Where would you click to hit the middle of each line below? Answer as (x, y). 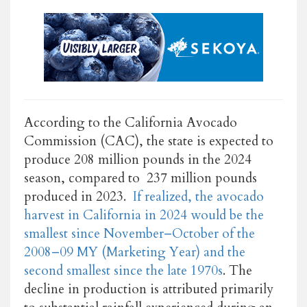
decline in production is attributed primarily (149, 289)
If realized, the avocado (198, 196)
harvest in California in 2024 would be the (144, 215)
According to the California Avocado (131, 122)
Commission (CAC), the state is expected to (149, 141)
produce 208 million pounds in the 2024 (138, 159)
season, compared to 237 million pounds (140, 178)
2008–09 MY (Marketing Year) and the (135, 252)
